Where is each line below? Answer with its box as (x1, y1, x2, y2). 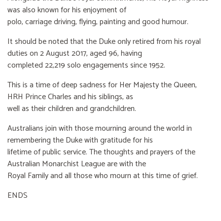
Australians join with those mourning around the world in (7, 122, 192, 136)
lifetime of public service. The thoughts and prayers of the (7, 146, 195, 159)
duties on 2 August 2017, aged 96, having (7, 47, 142, 61)
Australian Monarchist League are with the (7, 157, 146, 171)
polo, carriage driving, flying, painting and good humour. (7, 15, 188, 29)
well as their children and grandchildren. (7, 102, 136, 116)
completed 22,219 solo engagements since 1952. (7, 59, 165, 73)
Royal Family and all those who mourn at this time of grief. (7, 169, 198, 183)
